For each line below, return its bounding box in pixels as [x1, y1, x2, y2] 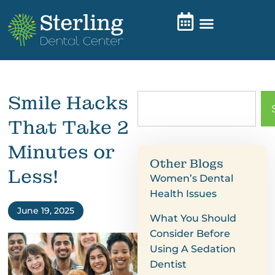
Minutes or [7, 141, 115, 164]
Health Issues [150, 188, 217, 199]
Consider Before [150, 228, 230, 239]
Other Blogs [150, 156, 223, 171]
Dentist [150, 258, 187, 270]
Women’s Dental [150, 172, 233, 184]
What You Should [150, 212, 236, 224]
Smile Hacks [7, 91, 128, 115]
